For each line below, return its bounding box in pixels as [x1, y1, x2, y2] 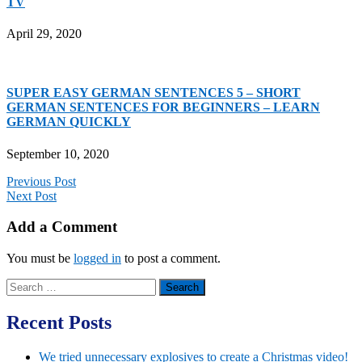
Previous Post [6, 174, 76, 188]
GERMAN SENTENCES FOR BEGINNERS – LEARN [6, 100, 320, 115]
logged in [74, 251, 121, 266]
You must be [6, 251, 74, 266]
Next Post [6, 188, 57, 203]
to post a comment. [121, 251, 221, 266]
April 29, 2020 [6, 27, 82, 41]
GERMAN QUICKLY [6, 115, 131, 129]
